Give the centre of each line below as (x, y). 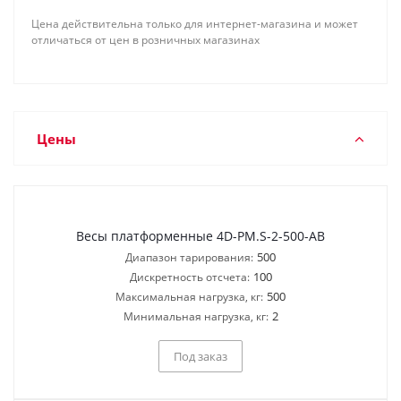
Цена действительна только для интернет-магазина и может (195, 24)
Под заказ (200, 356)
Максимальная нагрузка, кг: (189, 297)
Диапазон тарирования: (189, 257)
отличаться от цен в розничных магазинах (145, 40)
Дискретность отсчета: (189, 277)
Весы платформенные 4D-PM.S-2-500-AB (200, 236)
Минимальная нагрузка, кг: (196, 316)
